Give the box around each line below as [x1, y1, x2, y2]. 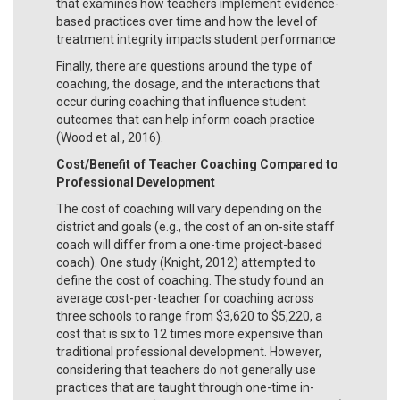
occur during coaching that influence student [56, 94, 306, 109]
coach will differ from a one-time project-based [56, 237, 322, 252]
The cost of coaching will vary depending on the [56, 201, 322, 216]
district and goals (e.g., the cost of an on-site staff [56, 219, 335, 234]
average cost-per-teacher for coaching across [56, 290, 314, 305]
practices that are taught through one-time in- [56, 379, 314, 395]
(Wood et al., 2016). [56, 129, 163, 145]
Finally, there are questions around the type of [56, 58, 312, 73]
